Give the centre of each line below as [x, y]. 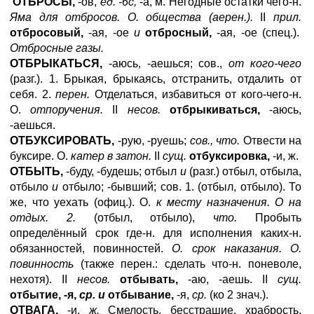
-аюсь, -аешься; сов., [166, 63]
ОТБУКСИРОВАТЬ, [62, 141]
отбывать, [144, 279]
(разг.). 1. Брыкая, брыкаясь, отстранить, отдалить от [156, 79]
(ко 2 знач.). [238, 295]
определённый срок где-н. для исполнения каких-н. [156, 233]
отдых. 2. [43, 218]
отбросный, [178, 33]
